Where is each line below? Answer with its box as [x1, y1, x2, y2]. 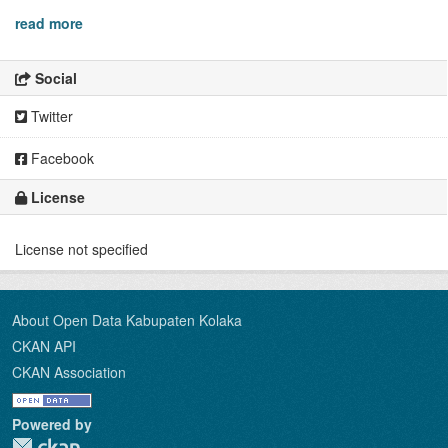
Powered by [12, 414, 92, 434]
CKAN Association [12, 362, 126, 382]
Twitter [27, 106, 73, 126]
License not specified [15, 239, 148, 259]
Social [31, 68, 77, 88]
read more [15, 13, 83, 33]
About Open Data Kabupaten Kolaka [12, 310, 242, 330]
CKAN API [12, 336, 76, 356]
